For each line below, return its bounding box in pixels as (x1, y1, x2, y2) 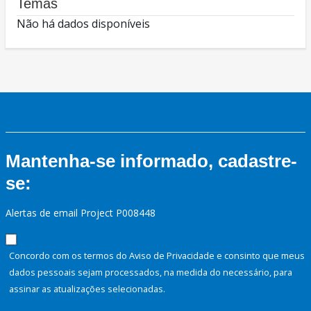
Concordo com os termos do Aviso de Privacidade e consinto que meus (9, 249, 305, 262)
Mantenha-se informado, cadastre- (6, 151, 297, 172)
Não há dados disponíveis (17, 16, 150, 32)
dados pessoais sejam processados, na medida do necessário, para (9, 266, 292, 279)
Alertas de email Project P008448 (6, 206, 155, 220)
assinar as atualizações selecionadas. (9, 283, 165, 296)
